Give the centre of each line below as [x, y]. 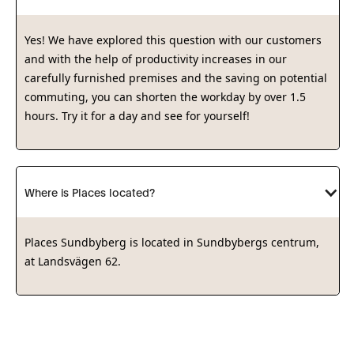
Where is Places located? [90, 192]
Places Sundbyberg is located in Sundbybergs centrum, [172, 242]
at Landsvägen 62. [73, 261]
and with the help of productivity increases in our [156, 59]
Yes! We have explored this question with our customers [173, 40]
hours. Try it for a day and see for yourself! [137, 116]
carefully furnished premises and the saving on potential [176, 78]
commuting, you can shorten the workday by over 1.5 [165, 97]
